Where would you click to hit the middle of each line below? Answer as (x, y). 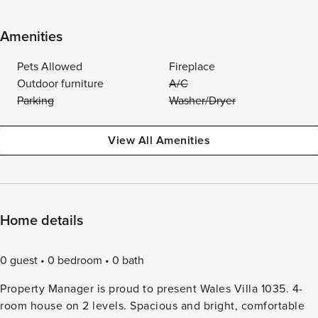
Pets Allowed (50, 67)
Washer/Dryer (202, 101)
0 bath (128, 261)
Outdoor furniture (60, 84)
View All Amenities (159, 141)
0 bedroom (75, 261)
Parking (35, 101)
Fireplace (192, 67)
